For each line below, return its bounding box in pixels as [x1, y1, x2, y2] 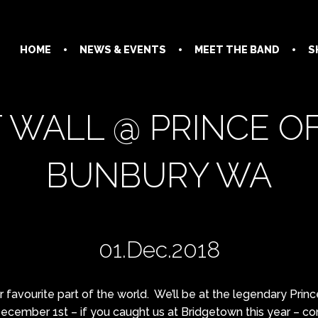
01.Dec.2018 [98, 236, 220, 263]
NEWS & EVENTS [79, 43, 166, 55]
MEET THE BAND [194, 43, 280, 55]
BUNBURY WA [46, 155, 272, 195]
